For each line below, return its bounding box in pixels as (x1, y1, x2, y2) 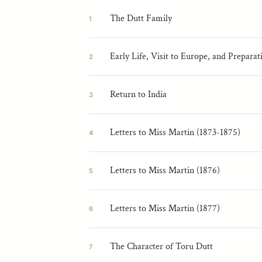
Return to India (110, 88, 167, 101)
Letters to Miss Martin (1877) (110, 202, 220, 215)
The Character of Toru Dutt (110, 240, 213, 253)
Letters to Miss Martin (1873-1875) (110, 126, 240, 139)
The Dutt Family (110, 12, 172, 25)
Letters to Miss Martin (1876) (110, 164, 220, 177)
